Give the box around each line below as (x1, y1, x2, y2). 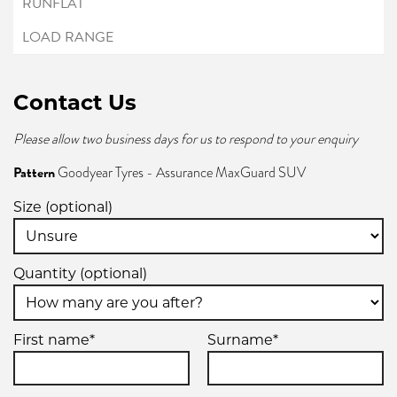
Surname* (207, 331, 278, 348)
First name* (13, 331, 95, 348)
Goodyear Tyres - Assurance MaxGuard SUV (55, 162, 306, 183)
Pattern (13, 161, 55, 183)
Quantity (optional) (13, 264, 147, 282)
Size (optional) (13, 198, 113, 215)
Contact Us (13, 89, 136, 115)
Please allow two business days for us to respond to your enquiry (13, 128, 358, 149)
